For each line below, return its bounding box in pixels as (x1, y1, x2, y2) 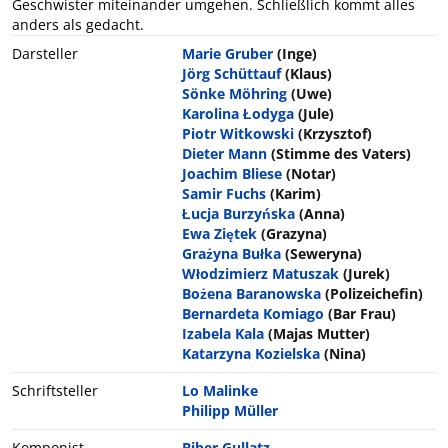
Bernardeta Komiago (181, 303, 324, 323)
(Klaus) (284, 63, 332, 83)
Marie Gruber (181, 43, 273, 63)
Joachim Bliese (181, 163, 282, 183)
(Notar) (285, 163, 336, 183)
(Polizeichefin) (324, 283, 423, 303)
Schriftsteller (12, 380, 98, 400)
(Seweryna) (284, 243, 362, 263)
